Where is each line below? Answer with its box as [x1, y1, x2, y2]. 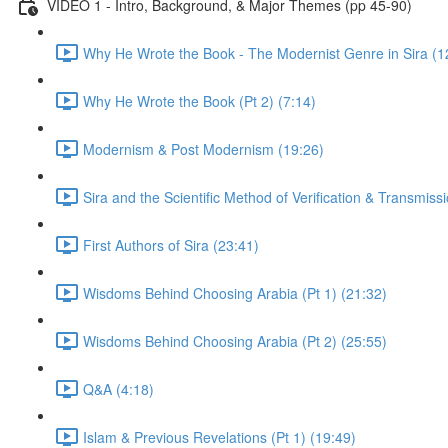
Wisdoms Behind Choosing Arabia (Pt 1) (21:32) [83, 282, 387, 303]
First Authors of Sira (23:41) [83, 234, 259, 255]
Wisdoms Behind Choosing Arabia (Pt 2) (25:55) [83, 330, 387, 351]
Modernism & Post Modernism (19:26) [83, 138, 324, 159]
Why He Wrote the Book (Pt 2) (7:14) [83, 90, 316, 111]
